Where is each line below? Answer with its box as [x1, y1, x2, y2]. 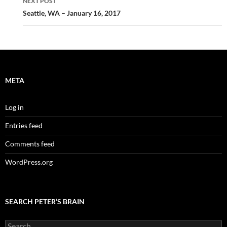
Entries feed [5, 121, 43, 130]
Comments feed [5, 139, 55, 148]
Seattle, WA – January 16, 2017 [23, 8, 121, 17]
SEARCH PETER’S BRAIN [5, 197, 85, 206]
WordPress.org [5, 157, 53, 166]
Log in [5, 102, 24, 111]
